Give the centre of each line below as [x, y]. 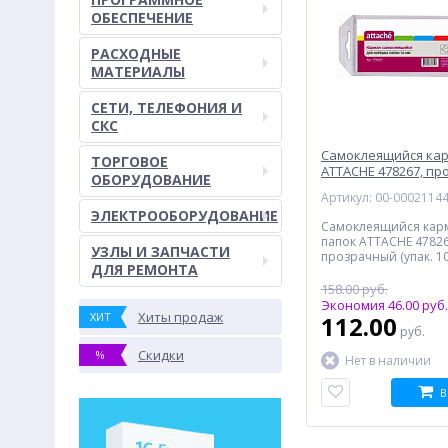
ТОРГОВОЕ [129, 161]
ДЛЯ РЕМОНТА [144, 269]
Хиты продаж [180, 317]
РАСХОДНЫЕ [136, 53]
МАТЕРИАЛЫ [138, 71]
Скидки [161, 355]
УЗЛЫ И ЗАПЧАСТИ [160, 251]
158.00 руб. [354, 289]
